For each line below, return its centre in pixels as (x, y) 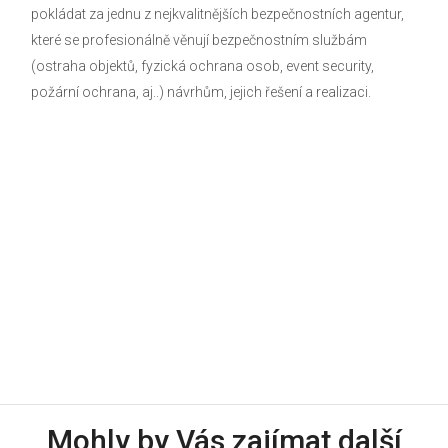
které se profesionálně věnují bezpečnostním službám (198, 40)
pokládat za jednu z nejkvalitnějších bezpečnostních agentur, (217, 14)
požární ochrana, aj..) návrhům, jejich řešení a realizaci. (200, 92)
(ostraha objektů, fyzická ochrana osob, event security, (202, 66)
